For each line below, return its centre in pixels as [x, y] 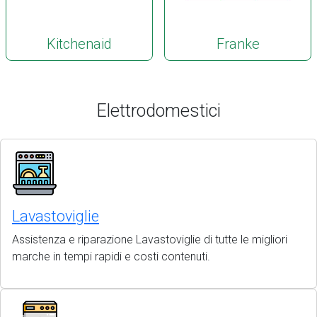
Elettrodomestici [158, 111]
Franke [238, 44]
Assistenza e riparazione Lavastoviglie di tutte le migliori [150, 240]
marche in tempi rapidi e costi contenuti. [111, 257]
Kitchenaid [79, 44]
